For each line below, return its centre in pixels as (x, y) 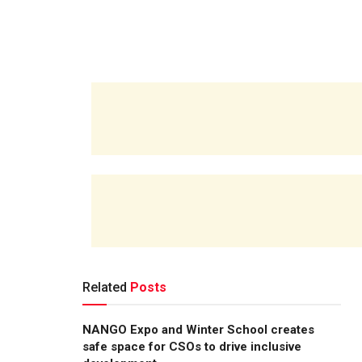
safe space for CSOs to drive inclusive (192, 346)
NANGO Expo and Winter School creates (198, 329)
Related (105, 287)
